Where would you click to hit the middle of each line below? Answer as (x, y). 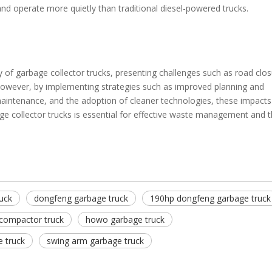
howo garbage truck (125, 219)
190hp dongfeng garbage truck (210, 198)
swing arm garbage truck (95, 241)
